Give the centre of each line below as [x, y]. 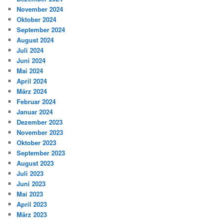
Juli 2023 [30, 173]
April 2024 [32, 81]
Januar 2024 [35, 111]
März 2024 [32, 91]
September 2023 [41, 153]
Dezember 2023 [40, 122]
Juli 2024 [30, 50]
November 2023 [40, 132]
